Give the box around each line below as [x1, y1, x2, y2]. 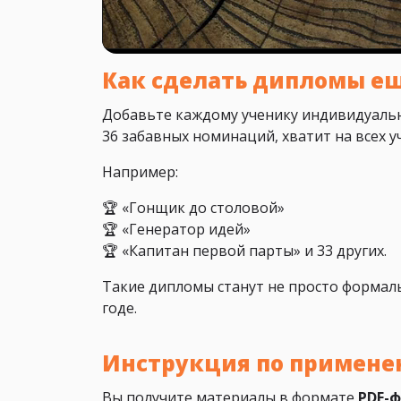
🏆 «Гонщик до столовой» [102, 198, 285, 218]
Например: [102, 162, 178, 183]
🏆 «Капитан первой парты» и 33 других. [102, 241, 387, 261]
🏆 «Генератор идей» [102, 219, 251, 240]
